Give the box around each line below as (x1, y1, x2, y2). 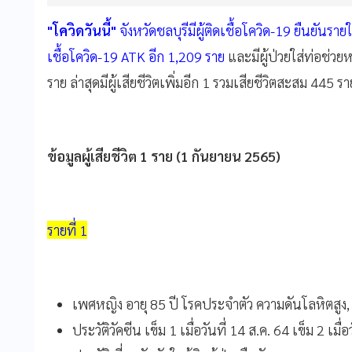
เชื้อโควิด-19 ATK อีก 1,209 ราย (47, 46, 225, 65)
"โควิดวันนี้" (47, 20, 116, 39)
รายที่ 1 (47, 220, 87, 239)
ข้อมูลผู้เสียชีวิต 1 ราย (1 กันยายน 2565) (47, 146, 280, 165)
